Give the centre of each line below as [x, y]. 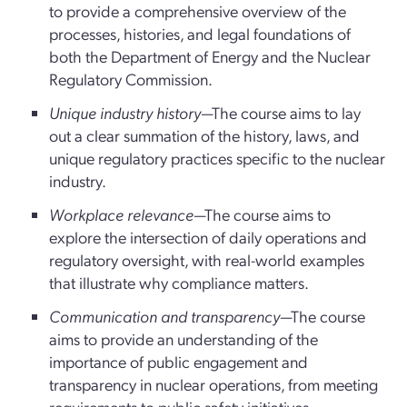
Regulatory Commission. [131, 78]
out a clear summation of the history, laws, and [204, 134]
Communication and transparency [164, 315]
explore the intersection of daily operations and [208, 236]
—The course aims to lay [281, 112]
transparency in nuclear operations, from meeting [213, 383]
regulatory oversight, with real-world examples [207, 259]
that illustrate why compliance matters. [179, 282]
